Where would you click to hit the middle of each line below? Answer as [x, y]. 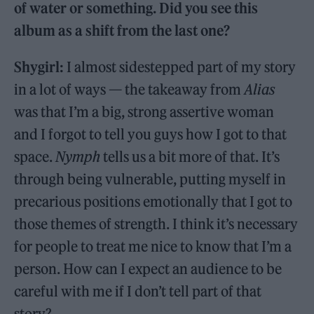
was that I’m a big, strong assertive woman [144, 112]
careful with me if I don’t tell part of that [138, 292]
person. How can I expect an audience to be [148, 269]
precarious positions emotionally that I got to [153, 202]
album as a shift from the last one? [122, 31]
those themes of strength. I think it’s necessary [156, 224]
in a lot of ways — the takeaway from [129, 90]
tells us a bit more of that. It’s [192, 157]
